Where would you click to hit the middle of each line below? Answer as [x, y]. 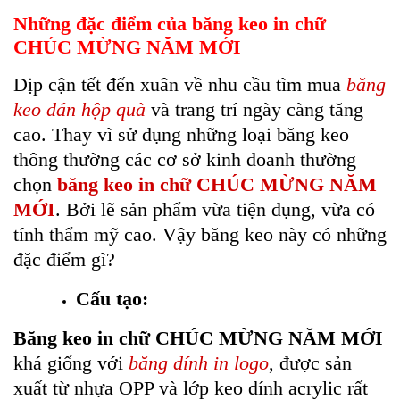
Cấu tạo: [112, 299]
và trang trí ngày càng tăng [254, 110]
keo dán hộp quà [79, 110]
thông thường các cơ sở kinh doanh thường [185, 160]
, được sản [310, 363]
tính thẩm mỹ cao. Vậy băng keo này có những [200, 235]
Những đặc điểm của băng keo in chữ [170, 24]
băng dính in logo [199, 363]
